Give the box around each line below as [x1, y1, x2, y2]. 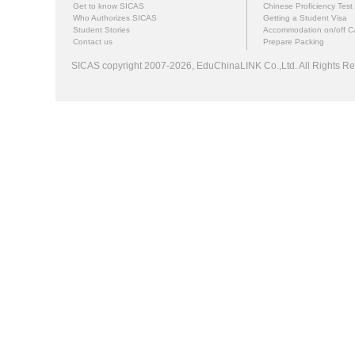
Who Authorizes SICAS [73, 13, 157, 22]
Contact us [73, 36, 113, 46]
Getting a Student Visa [263, 13, 347, 22]
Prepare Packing [263, 36, 324, 46]
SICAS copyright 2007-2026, [71, 59, 194, 71]
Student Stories [73, 25, 130, 34]
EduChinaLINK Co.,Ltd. [194, 59, 297, 71]
